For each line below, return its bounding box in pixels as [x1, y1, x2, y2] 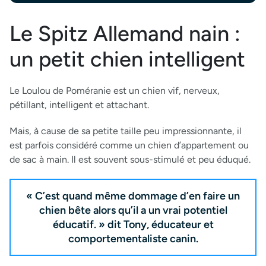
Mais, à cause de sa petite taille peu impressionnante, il [9, 125, 242, 137]
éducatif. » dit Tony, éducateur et [52, 217, 214, 231]
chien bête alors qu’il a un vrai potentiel [39, 203, 227, 217]
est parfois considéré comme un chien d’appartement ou [9, 139, 249, 151]
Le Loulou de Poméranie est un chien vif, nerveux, [9, 84, 220, 96]
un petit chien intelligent [9, 46, 245, 72]
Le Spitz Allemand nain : [9, 20, 240, 46]
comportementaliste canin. [68, 232, 198, 245]
